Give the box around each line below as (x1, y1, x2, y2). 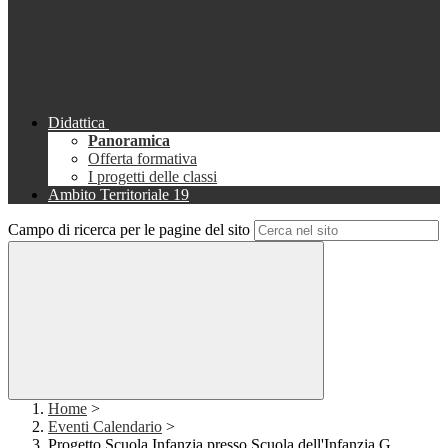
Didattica (48, 114, 105, 132)
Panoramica (88, 132, 170, 150)
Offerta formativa (88, 150, 197, 168)
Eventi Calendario (48, 418, 162, 436)
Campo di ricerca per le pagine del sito (8, 221, 250, 239)
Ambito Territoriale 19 (48, 186, 189, 204)
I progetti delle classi (88, 168, 217, 186)
